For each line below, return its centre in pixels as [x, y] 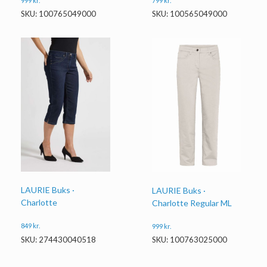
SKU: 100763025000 [190, 240]
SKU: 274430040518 [58, 239]
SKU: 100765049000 [58, 14]
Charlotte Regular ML [192, 203]
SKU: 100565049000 [190, 14]
